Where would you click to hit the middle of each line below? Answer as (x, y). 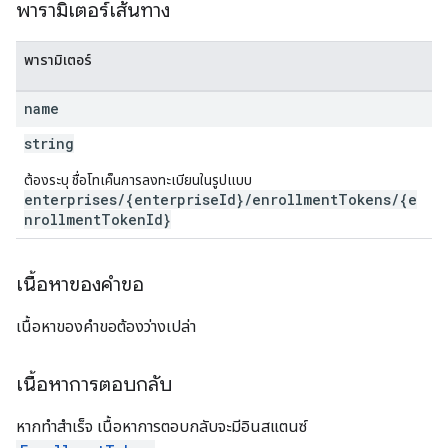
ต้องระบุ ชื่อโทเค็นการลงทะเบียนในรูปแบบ (138, 180)
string (49, 143)
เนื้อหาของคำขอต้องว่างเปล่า (106, 326)
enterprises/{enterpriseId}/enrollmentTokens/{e (220, 199)
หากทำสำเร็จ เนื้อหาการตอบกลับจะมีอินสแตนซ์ (161, 426)
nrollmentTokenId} (97, 219)
